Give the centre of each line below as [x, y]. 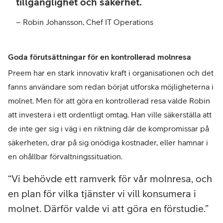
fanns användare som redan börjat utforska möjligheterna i [111, 87]
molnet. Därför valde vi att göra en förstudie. [107, 209]
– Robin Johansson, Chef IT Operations [85, 22]
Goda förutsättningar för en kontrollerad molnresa [100, 57]
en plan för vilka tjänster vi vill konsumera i [102, 194]
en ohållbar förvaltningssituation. [65, 157]
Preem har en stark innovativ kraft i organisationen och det [111, 73]
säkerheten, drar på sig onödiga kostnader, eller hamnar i [108, 143]
